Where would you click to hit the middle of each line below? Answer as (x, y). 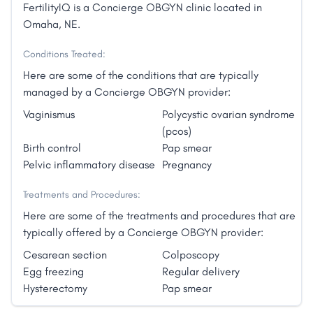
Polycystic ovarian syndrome (228, 115)
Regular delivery (201, 272)
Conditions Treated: (64, 54)
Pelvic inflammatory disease (89, 165)
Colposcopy (191, 255)
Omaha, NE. (52, 24)
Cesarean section (65, 255)
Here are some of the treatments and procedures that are (159, 216)
